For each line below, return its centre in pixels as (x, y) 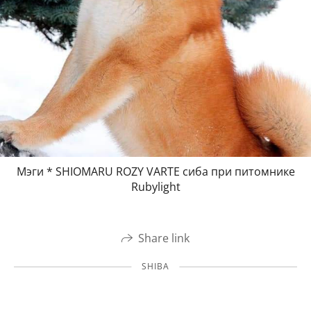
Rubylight (155, 186)
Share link (164, 238)
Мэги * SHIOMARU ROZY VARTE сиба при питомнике (155, 171)
